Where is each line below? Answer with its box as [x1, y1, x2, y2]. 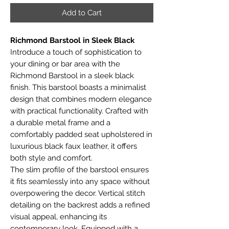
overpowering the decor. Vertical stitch [10, 188, 145, 198]
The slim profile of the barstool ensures [10, 165, 149, 174]
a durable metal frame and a [10, 118, 110, 127]
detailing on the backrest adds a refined [10, 200, 150, 210]
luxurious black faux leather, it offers [10, 141, 137, 151]
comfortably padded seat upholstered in [10, 129, 152, 139]
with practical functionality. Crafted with [10, 106, 148, 116]
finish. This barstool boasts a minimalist [10, 82, 146, 92]
